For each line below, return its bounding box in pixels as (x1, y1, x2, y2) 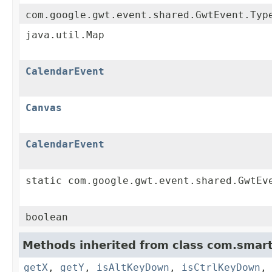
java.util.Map (25, 29, 104, 41)
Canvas (25, 102, 62, 114)
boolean (25, 211, 68, 223)
